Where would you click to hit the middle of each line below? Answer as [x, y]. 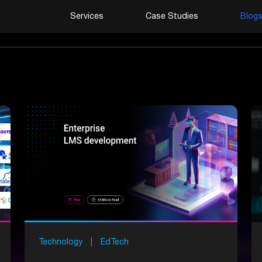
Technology [60, 242]
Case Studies [172, 16]
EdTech [114, 242]
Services [87, 16]
